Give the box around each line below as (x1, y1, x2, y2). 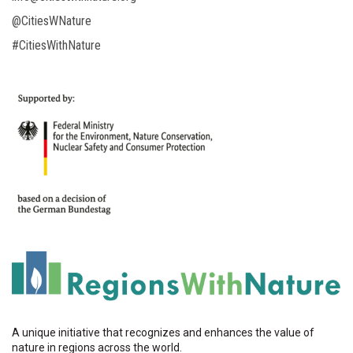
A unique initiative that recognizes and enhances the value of (12, 326, 314, 340)
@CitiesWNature (12, 13, 91, 28)
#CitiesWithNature (12, 38, 101, 53)
